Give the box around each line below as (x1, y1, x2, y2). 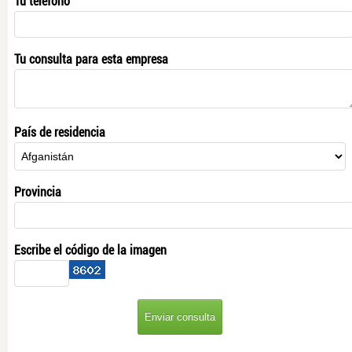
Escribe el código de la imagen (14, 242, 167, 258)
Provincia (14, 184, 61, 200)
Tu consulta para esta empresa (14, 51, 168, 67)
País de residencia (14, 124, 105, 140)
